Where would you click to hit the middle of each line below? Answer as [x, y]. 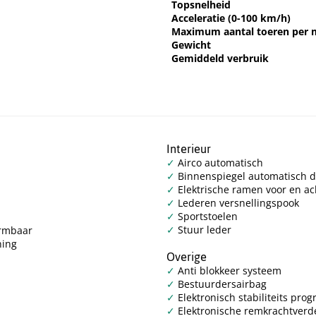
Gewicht [191, 45]
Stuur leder [203, 229]
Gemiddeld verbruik [220, 59]
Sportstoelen [206, 216]
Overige [187, 256]
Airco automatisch [219, 162]
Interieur [189, 148]
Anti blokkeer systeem [228, 270]
